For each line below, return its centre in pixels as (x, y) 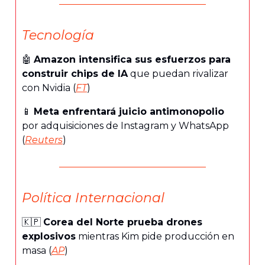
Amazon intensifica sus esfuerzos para (132, 59)
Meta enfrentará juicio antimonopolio (129, 111)
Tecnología (58, 35)
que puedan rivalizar (178, 73)
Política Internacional (93, 198)
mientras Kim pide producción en (155, 236)
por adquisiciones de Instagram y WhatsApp (125, 125)
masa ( (37, 250)
